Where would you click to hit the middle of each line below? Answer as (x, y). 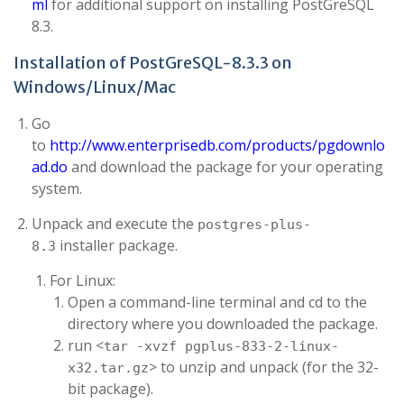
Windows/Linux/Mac (95, 87)
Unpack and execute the (115, 224)
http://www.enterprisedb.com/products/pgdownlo (217, 145)
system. (57, 188)
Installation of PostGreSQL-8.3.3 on (153, 63)
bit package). (110, 389)
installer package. (117, 245)
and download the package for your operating (225, 167)
